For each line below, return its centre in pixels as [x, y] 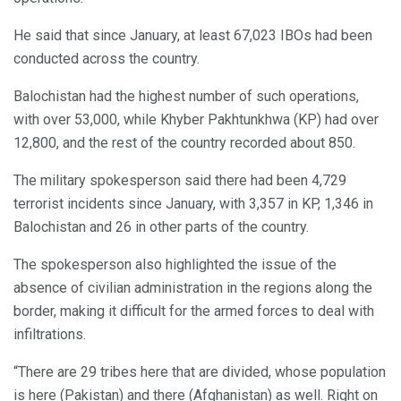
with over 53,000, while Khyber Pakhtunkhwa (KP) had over [196, 119]
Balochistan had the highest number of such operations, [186, 96]
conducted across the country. [107, 58]
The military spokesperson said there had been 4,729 [180, 180]
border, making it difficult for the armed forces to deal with [194, 311]
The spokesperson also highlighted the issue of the [175, 264]
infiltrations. [50, 334]
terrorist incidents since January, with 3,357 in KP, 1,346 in [193, 203]
